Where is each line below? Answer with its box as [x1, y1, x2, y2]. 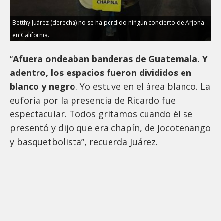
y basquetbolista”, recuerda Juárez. [10, 136, 158, 148]
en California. [12, 31, 49, 39]
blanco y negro [10, 80, 75, 93]
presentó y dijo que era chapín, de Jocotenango [10, 122, 211, 134]
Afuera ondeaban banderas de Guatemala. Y [13, 53, 208, 65]
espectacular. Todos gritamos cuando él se [10, 108, 192, 120]
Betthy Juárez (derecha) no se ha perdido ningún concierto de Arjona [12, 18, 204, 27]
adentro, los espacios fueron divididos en [10, 67, 191, 79]
